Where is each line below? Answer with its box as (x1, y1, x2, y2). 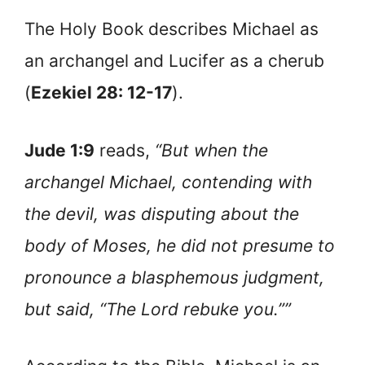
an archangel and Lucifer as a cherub (24, 51, 324, 72)
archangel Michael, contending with (24, 171, 312, 192)
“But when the (155, 139, 268, 161)
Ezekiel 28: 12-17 (31, 82, 172, 103)
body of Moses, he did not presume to (24, 235, 335, 256)
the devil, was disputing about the (24, 203, 299, 224)
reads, (95, 139, 155, 161)
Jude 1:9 (24, 139, 95, 161)
